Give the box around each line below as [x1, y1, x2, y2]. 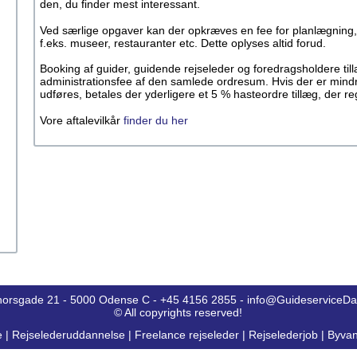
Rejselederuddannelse [12, 328, 128, 341]
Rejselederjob [249, 328, 318, 341]
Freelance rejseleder [135, 328, 239, 341]
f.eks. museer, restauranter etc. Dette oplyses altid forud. [40, 37, 329, 49]
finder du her [124, 114, 188, 127]
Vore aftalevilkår [40, 114, 124, 127]
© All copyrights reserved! [114, 306, 243, 319]
